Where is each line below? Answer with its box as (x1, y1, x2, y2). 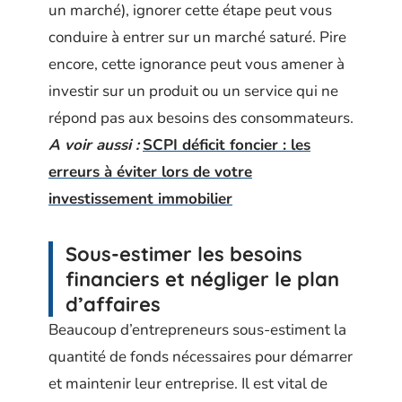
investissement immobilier (48, 188, 232, 209)
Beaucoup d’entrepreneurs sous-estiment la (48, 319, 346, 340)
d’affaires (66, 292, 161, 317)
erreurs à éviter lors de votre (48, 162, 252, 182)
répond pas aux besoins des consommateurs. (48, 108, 354, 128)
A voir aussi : (48, 135, 139, 155)
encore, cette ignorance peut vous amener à (48, 54, 345, 74)
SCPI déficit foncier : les (143, 135, 310, 155)
